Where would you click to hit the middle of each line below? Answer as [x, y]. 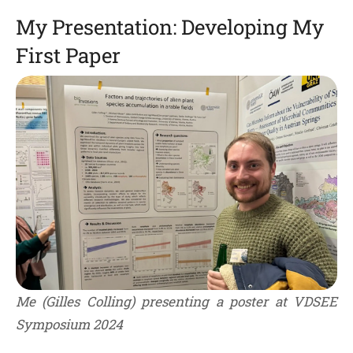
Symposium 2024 [69, 325]
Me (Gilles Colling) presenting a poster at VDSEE [176, 302]
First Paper [68, 56]
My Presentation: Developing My [170, 27]
